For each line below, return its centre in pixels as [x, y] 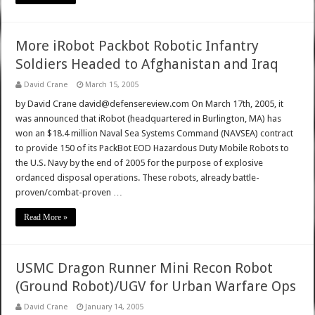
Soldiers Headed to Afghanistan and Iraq [147, 64]
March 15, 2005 [112, 85]
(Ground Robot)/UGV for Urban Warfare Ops [156, 287]
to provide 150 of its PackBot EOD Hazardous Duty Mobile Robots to [153, 148]
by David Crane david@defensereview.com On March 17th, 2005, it [150, 104]
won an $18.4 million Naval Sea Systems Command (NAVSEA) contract [155, 134]
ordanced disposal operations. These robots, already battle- [138, 178]
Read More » [46, 218]
